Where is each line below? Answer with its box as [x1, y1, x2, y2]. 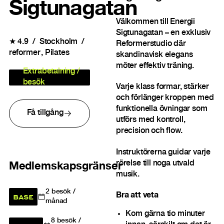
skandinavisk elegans [115, 51, 193, 60]
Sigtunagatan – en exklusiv [115, 29, 211, 38]
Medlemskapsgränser [8, 161, 122, 173]
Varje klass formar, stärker [115, 83, 209, 92]
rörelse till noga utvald [115, 159, 194, 168]
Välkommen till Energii [115, 18, 195, 27]
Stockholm [39, 38, 78, 47]
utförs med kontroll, [115, 116, 185, 125]
